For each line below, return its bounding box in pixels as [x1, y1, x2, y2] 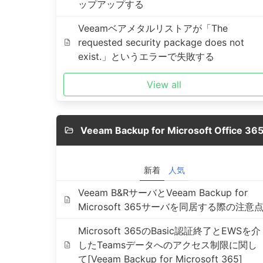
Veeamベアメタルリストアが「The [77, 22, 228, 34]
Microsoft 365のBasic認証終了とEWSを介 [77, 225, 261, 237]
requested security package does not [77, 36, 244, 48]
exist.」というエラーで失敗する [77, 50, 214, 62]
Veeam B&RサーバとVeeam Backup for [77, 187, 248, 198]
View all [147, 79, 182, 90]
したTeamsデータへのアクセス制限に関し [77, 239, 257, 251]
